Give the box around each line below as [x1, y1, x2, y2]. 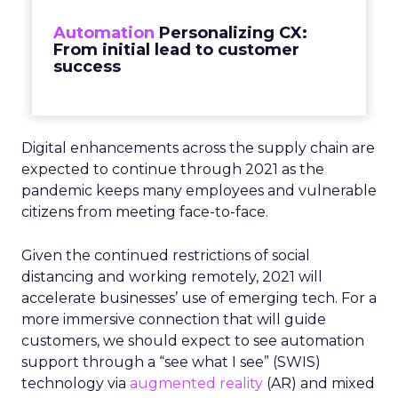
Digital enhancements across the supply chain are [21, 139, 375, 156]
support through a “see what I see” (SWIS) [21, 354, 321, 370]
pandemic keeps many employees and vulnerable [21, 182, 377, 199]
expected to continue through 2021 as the [21, 161, 324, 178]
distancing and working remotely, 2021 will [21, 268, 322, 285]
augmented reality [130, 375, 263, 392]
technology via [21, 375, 130, 392]
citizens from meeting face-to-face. [21, 203, 268, 220]
